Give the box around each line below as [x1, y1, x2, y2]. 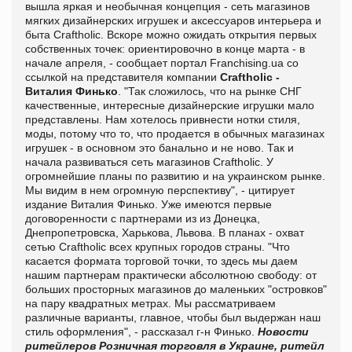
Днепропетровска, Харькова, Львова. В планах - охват [25, 225, 304, 239]
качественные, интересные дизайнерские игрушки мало [25, 98, 314, 112]
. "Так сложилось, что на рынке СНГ [118, 84, 302, 97]
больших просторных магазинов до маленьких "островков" [25, 282, 327, 295]
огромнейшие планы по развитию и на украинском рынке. [25, 169, 325, 182]
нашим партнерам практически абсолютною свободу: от [25, 268, 317, 281]
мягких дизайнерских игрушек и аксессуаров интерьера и [25, 13, 321, 27]
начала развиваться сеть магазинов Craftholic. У [25, 155, 273, 168]
